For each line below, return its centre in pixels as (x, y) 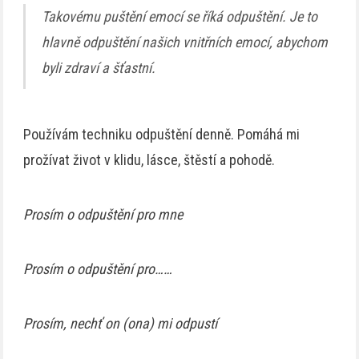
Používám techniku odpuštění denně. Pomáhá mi (162, 135)
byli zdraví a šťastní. (99, 67)
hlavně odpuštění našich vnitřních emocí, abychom (185, 42)
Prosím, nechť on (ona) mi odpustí (121, 324)
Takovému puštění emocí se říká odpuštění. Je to (180, 16)
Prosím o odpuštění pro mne (103, 215)
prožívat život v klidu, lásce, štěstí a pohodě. (149, 160)
